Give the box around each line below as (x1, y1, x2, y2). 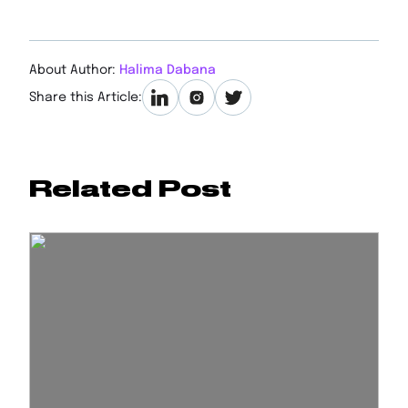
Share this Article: (29, 91, 142, 104)
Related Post (29, 175, 231, 202)
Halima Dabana (119, 64, 216, 76)
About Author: (29, 64, 119, 76)
